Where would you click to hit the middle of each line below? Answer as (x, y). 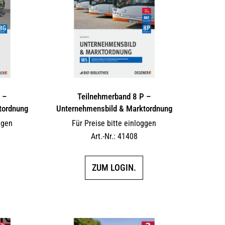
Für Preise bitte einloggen (114, 124)
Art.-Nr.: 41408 (114, 137)
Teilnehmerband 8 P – (114, 97)
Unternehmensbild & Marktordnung (114, 109)
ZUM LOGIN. (114, 168)
